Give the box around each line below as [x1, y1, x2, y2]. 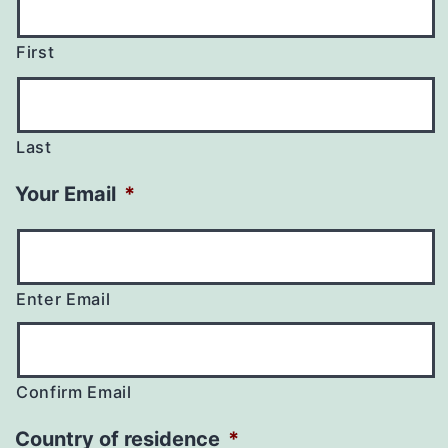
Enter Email [16, 288, 111, 309]
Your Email [15, 181, 116, 206]
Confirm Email [16, 381, 132, 402]
